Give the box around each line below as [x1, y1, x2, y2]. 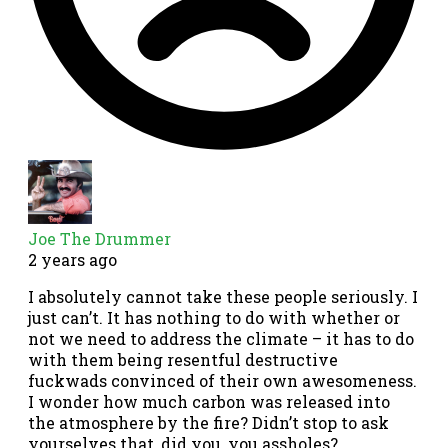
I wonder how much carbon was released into [28, 391, 390, 413]
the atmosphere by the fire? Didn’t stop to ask [28, 412, 389, 434]
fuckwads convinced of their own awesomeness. [28, 370, 417, 392]
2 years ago [28, 249, 117, 271]
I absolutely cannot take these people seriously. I [28, 286, 418, 308]
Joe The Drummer [28, 228, 171, 250]
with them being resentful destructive [28, 349, 338, 371]
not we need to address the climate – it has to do [28, 328, 414, 350]
